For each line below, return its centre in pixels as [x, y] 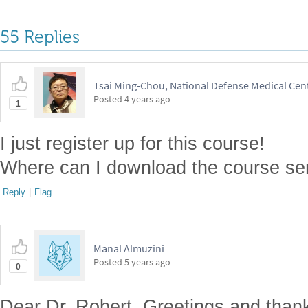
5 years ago [147, 262]
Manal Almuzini [129, 248]
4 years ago [147, 99]
